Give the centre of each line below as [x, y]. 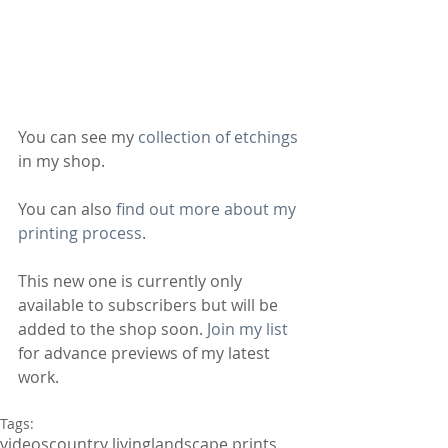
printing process [80, 232]
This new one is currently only [132, 280]
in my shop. [61, 160]
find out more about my [208, 208]
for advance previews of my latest [146, 352]
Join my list [247, 328]
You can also [67, 208]
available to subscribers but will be [150, 304]
